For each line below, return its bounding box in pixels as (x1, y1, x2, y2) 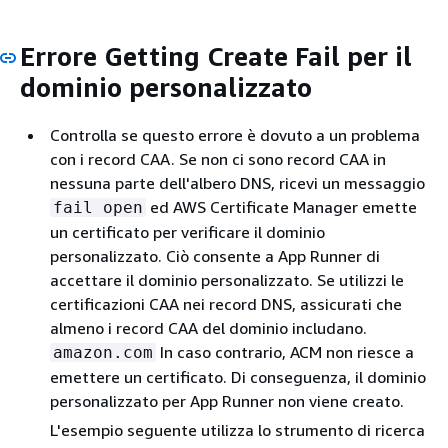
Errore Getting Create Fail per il (20, 41, 412, 72)
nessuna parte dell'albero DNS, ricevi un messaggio (50, 172, 425, 193)
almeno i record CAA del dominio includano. (50, 317, 367, 338)
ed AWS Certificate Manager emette (146, 196, 417, 217)
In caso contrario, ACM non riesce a (156, 341, 414, 362)
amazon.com (53, 342, 153, 362)
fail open (53, 197, 143, 217)
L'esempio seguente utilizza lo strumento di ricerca (50, 419, 425, 440)
